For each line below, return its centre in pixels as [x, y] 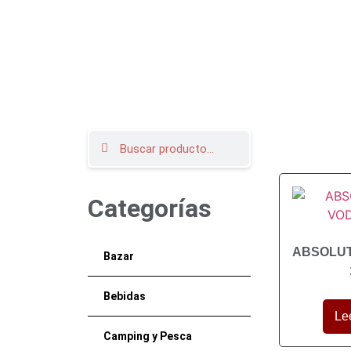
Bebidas [125, 296]
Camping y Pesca [148, 336]
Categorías [150, 208]
